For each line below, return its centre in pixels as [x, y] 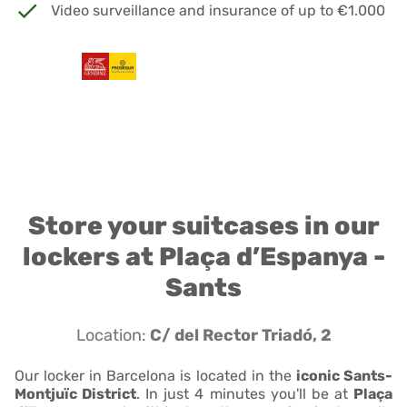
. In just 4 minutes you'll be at [245, 393]
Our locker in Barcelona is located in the [155, 375]
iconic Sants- [344, 375]
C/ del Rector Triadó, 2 [240, 335]
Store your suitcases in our [203, 225]
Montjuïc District [76, 393]
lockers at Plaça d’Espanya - [203, 256]
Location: [113, 335]
